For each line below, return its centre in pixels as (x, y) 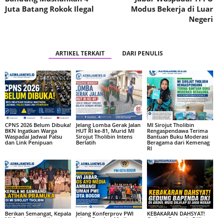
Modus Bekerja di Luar (172, 9)
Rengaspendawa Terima (177, 130)
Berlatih (86, 142)
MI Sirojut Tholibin (170, 125)
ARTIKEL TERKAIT (80, 54)
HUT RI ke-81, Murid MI (105, 130)
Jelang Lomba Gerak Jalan (108, 125)
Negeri (201, 19)
